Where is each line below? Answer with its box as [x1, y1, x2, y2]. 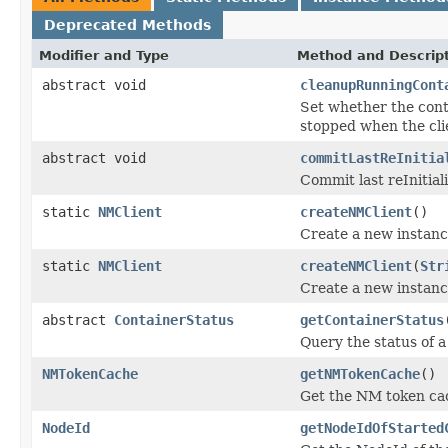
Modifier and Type [39, 47, 169, 63]
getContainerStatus [300, 311, 444, 328]
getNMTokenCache [300, 365, 420, 382]
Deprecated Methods [44, 16, 211, 33]
